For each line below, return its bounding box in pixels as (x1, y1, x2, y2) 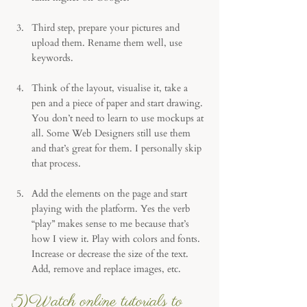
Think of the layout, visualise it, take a (32, 82, 191, 95)
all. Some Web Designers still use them (32, 127, 193, 140)
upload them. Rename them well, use (32, 36, 185, 49)
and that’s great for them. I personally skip (32, 142, 204, 155)
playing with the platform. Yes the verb (32, 202, 193, 215)
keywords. (32, 51, 76, 64)
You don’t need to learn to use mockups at (32, 112, 206, 125)
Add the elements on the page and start (32, 187, 190, 200)
